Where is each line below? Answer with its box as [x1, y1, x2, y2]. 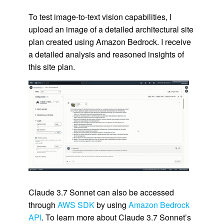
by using [94, 199, 128, 211]
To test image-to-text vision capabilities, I [28, 11, 171, 23]
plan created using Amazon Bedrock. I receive [28, 36, 191, 48]
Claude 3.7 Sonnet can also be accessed [28, 186, 174, 198]
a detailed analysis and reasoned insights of [28, 48, 184, 60]
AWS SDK [57, 199, 94, 211]
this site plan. [28, 61, 75, 73]
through [28, 199, 57, 211]
